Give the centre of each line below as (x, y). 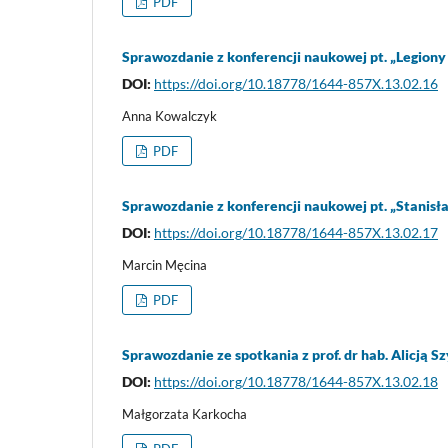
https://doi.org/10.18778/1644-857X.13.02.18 (296, 382)
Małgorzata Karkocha (184, 414)
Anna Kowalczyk (169, 116)
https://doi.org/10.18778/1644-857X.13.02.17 (296, 233)
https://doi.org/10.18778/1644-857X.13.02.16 (296, 84)
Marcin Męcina (164, 265)
